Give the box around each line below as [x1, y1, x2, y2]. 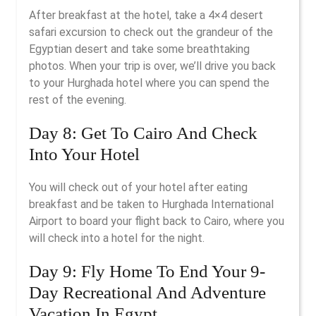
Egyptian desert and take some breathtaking [29, 42, 250, 56]
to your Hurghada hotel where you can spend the [29, 76, 269, 90]
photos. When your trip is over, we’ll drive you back [29, 59, 276, 73]
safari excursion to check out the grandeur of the [29, 25, 273, 39]
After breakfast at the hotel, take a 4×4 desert [29, 8, 263, 22]
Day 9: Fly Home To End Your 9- [29, 262, 265, 281]
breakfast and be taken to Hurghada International [29, 197, 274, 211]
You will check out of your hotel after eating [29, 181, 248, 194]
